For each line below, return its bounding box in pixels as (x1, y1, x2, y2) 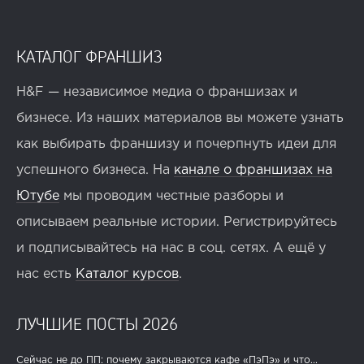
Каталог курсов (76, 268, 179, 281)
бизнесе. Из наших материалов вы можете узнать (16, 112, 344, 125)
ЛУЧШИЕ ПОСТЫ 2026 (16, 314, 178, 334)
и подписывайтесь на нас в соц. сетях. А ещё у (16, 242, 326, 255)
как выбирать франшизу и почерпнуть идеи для (16, 138, 336, 151)
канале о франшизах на (174, 164, 332, 177)
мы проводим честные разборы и (59, 190, 284, 203)
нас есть (16, 268, 76, 281)
